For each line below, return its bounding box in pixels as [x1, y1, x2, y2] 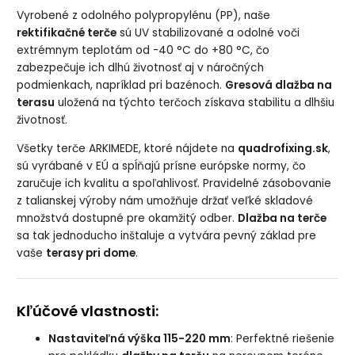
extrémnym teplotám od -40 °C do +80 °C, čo [17, 42, 270, 58]
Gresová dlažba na [225, 77, 333, 93]
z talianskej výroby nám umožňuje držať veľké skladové [17, 193, 314, 208]
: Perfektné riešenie [231, 331, 335, 347]
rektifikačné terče [17, 25, 117, 40]
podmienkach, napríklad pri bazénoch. [17, 77, 226, 93]
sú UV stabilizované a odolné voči [116, 25, 300, 40]
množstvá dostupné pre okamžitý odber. [17, 210, 239, 226]
